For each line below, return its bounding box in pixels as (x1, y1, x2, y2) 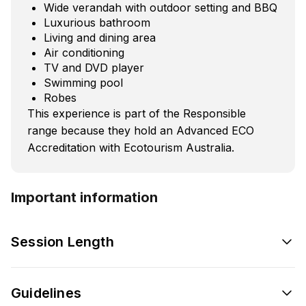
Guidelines (11, 284, 81, 301)
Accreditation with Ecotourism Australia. (27, 140, 234, 154)
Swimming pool (44, 75, 123, 89)
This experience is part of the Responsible (27, 106, 246, 120)
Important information (11, 189, 158, 206)
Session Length (11, 233, 114, 250)
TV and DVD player (44, 60, 144, 74)
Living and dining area (44, 30, 156, 44)
